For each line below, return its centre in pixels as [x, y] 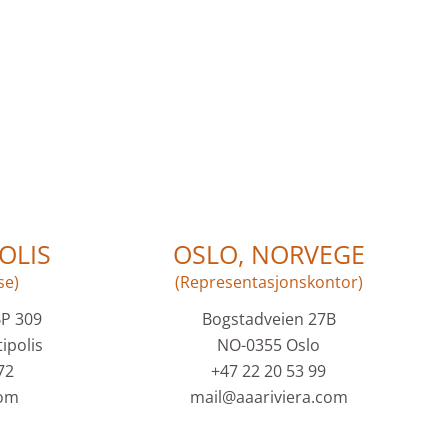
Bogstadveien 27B [268, 319]
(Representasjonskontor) [268, 282]
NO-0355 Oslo [269, 345]
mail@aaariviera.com [268, 397]
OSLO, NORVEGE [268, 254]
